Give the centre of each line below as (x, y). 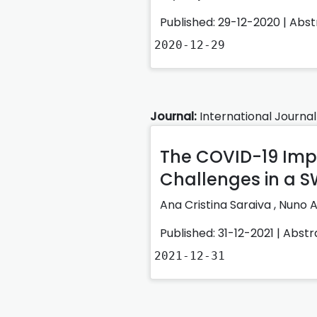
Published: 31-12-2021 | (221, 233)
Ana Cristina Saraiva (217, 204)
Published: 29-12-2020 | (225, 22)
